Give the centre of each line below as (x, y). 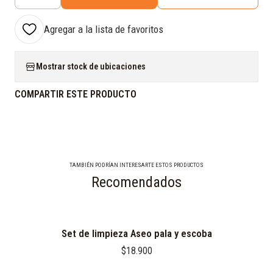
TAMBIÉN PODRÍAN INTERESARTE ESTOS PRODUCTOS (136, 165)
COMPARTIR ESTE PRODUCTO (76, 94)
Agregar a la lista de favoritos (104, 29)
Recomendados (136, 182)
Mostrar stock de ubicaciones (91, 66)
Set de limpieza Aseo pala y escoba (136, 234)
